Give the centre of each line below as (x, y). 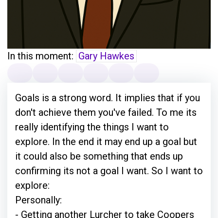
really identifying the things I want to (92, 127)
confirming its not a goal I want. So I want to (109, 171)
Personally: (38, 200)
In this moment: (42, 56)
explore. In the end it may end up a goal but (106, 141)
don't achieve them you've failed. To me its (106, 112)
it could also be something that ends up (99, 156)
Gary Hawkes (106, 56)
